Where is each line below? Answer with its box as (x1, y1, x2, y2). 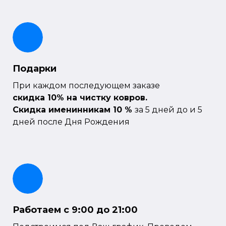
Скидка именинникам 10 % (13, 104, 135, 115)
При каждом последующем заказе (13, 80, 162, 90)
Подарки (13, 63, 56, 74)
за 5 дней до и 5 (135, 104, 202, 115)
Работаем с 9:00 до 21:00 (13, 204, 138, 215)
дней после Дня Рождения (13, 117, 130, 127)
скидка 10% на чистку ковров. (13, 92, 147, 102)
